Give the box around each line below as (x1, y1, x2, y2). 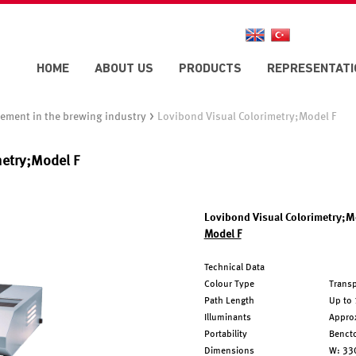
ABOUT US (95, 63, 153, 75)
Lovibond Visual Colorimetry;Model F (157, 111, 337, 122)
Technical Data (203, 263, 265, 273)
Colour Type (203, 280, 254, 289)
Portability (203, 330, 247, 339)
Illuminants (203, 313, 251, 323)
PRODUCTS (179, 63, 242, 75)
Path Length (203, 296, 254, 306)
